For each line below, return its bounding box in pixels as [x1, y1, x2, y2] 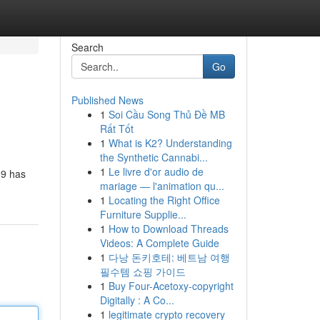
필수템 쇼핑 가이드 [99, 264, 186, 279]
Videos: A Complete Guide [99, 236, 219, 250]
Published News [71, 93, 144, 107]
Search [71, 40, 104, 54]
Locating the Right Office [108, 193, 220, 207]
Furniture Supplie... [99, 207, 186, 221]
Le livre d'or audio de [108, 164, 204, 179]
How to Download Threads [108, 221, 229, 236]
